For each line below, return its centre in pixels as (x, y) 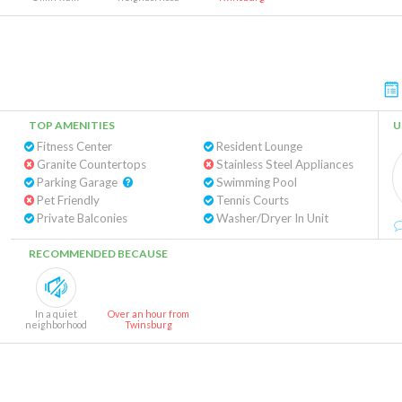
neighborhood (56, 324)
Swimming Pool (255, 182)
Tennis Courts (251, 200)
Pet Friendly (67, 200)
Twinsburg (148, 324)
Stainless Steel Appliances (283, 164)
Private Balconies (81, 218)
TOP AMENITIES (72, 125)
